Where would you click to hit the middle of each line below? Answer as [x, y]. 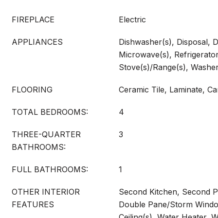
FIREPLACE [33, 19]
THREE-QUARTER [46, 134]
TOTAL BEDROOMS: [50, 112]
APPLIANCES [37, 42]
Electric [132, 19]
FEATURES [33, 204]
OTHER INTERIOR [46, 192]
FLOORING [32, 90]
